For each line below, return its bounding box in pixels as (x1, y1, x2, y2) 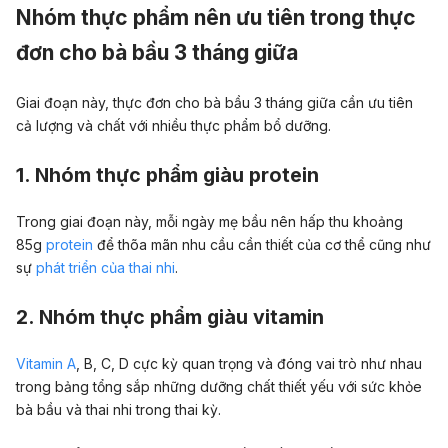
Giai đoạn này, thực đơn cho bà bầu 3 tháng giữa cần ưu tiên (16, 93, 413, 111)
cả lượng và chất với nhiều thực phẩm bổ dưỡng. (16, 116, 331, 134)
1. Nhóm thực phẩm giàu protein (16, 163, 319, 188)
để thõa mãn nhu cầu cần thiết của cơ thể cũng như (93, 235, 431, 253)
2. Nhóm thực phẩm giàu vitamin (16, 305, 324, 330)
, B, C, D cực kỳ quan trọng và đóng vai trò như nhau (76, 354, 422, 372)
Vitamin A (16, 354, 76, 372)
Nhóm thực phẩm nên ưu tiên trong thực (16, 4, 416, 30)
